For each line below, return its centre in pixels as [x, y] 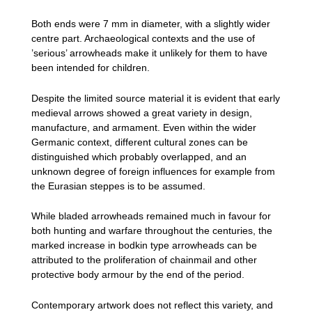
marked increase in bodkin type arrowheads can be [144, 245]
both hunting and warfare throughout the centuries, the [152, 231]
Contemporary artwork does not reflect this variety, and [152, 305]
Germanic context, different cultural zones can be [140, 142]
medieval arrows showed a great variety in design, [142, 112]
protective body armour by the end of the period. [138, 275]
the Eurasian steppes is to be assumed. [118, 186]
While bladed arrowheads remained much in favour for [151, 216]
